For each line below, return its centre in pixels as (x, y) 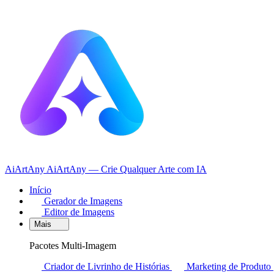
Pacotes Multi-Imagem (73, 246)
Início (40, 190)
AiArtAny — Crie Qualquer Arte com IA (127, 169)
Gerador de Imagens (82, 201)
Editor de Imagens (78, 212)
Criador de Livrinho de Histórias (107, 266)
